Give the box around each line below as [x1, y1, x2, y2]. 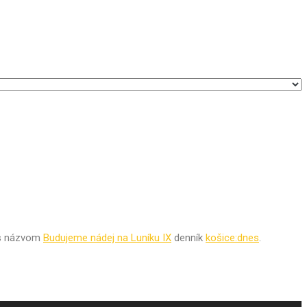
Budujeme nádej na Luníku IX [43, 232, 171, 245]
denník [171, 232, 206, 245]
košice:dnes [206, 232, 259, 245]
